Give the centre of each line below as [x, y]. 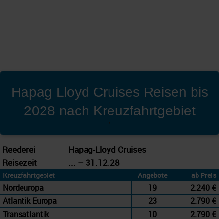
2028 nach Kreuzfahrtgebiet [109, 111]
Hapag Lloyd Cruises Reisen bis [109, 92]
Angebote [152, 175]
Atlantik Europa [30, 201]
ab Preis [204, 175]
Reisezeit [20, 163]
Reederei [19, 150]
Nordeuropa [23, 188]
